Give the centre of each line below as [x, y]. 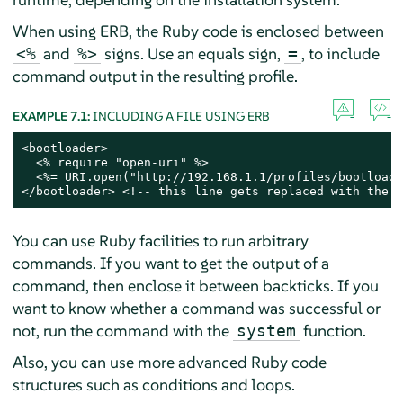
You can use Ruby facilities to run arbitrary [160, 240]
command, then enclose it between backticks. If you [195, 285]
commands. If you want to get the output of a [170, 263]
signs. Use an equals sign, [192, 53]
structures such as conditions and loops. [153, 384]
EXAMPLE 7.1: [52, 116]
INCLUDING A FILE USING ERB [181, 116]
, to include [340, 53]
